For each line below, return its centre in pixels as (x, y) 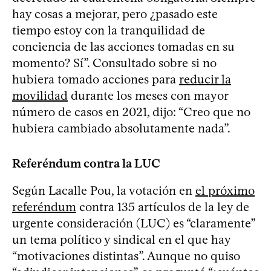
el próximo (225, 190)
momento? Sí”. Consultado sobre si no (114, 63)
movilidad (40, 95)
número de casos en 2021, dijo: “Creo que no (131, 112)
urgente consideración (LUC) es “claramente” (133, 223)
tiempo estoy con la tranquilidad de (109, 30)
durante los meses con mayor (148, 95)
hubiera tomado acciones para (96, 79)
